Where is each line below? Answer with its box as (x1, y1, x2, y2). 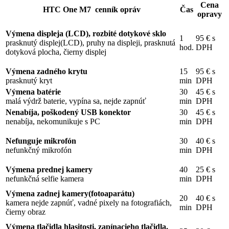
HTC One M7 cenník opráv (42, 5, 141, 14)
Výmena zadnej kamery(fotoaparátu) (6, 189, 134, 198)
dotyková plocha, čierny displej (6, 48, 106, 57)
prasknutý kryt (6, 76, 52, 85)
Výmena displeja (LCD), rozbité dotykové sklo (6, 29, 166, 38)
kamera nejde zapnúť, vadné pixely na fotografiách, (6, 198, 172, 208)
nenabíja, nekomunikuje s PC (6, 117, 100, 126)
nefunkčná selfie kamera (6, 174, 84, 184)
